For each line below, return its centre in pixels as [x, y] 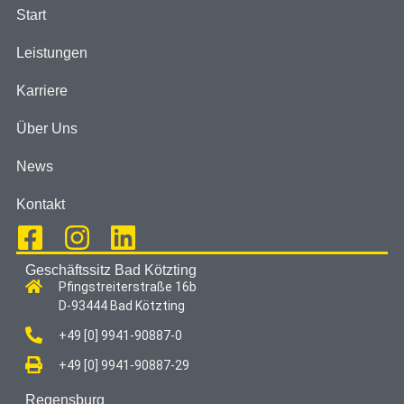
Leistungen [51, 53]
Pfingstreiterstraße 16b [127, 287]
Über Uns [46, 129]
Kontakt [40, 205]
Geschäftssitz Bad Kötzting [110, 271]
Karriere [41, 91]
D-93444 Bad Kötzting [121, 306]
